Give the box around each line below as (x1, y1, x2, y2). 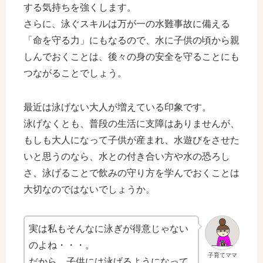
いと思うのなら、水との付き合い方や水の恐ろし (23, 151, 230, 162)
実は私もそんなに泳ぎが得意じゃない (29, 224, 188, 234)
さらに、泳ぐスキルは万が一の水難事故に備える (23, 19, 230, 29)
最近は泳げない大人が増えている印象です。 (23, 102, 211, 113)
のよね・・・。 (29, 240, 95, 251)
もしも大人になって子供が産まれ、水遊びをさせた (23, 135, 240, 146)
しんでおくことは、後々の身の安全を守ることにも (23, 52, 240, 62)
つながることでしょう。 (23, 68, 127, 79)
